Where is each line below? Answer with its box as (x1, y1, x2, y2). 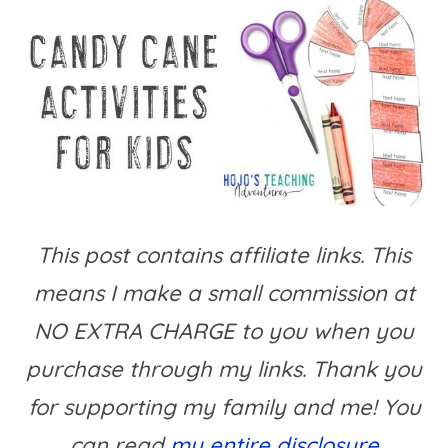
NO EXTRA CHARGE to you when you (34, 316, 414, 345)
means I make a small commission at (33, 278, 415, 307)
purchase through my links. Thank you (26, 354, 422, 383)
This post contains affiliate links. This (37, 240, 411, 269)
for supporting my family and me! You (27, 392, 421, 421)
